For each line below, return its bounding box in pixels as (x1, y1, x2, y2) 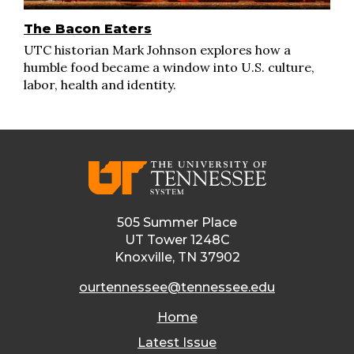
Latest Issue (137, 335, 217, 351)
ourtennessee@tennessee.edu (79, 280, 275, 296)
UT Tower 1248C (124, 232, 230, 248)
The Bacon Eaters (24, 21, 152, 36)
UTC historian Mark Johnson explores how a (24, 41, 291, 58)
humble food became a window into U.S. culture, (24, 58, 314, 75)
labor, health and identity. (24, 76, 176, 92)
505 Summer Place (117, 215, 237, 231)
